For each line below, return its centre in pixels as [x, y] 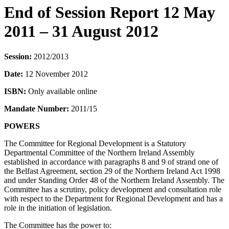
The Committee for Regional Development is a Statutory [95, 143]
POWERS [22, 126]
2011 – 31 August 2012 [81, 31]
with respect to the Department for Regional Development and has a [113, 198]
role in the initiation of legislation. [58, 208]
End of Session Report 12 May [110, 13]
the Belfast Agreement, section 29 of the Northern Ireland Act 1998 [112, 171]
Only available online [62, 91]
